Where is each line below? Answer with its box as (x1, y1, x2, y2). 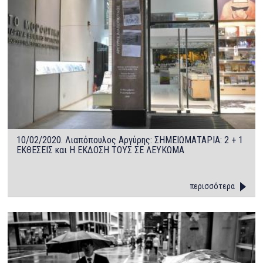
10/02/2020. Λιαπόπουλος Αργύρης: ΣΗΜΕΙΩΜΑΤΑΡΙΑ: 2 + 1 (16, 134, 244, 146)
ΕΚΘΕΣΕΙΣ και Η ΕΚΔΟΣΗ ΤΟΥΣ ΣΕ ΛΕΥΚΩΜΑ (16, 144, 185, 156)
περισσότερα (190, 181, 235, 191)
